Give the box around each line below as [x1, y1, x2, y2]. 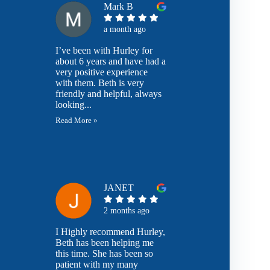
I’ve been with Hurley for [55, 45, 153, 55]
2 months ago [104, 206, 150, 215]
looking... [55, 99, 92, 110]
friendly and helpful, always [55, 89, 162, 99]
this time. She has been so [55, 248, 154, 259]
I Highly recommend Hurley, [55, 227, 166, 237]
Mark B [104, 1, 134, 11]
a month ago [104, 25, 146, 34]
